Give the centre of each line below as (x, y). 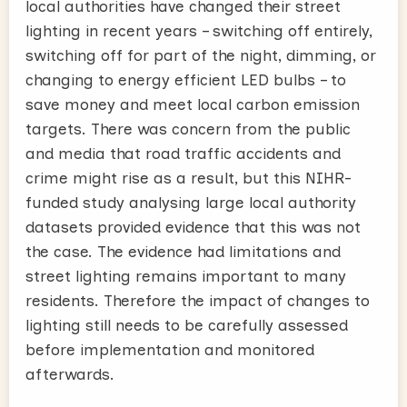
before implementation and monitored (170, 349)
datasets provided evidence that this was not (193, 227)
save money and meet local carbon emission (193, 104)
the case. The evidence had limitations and (183, 251)
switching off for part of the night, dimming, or (201, 55)
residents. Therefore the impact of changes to (198, 300)
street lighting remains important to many (186, 276)
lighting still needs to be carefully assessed (187, 325)
